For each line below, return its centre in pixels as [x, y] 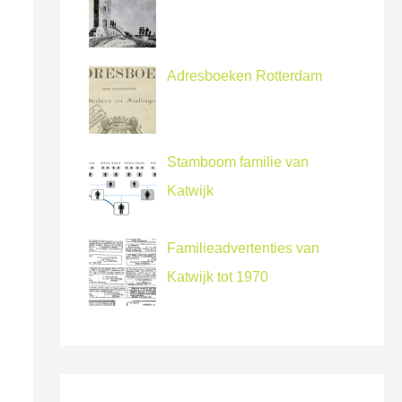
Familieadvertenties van [243, 248]
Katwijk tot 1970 [217, 276]
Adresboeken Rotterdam [244, 76]
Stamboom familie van [237, 162]
